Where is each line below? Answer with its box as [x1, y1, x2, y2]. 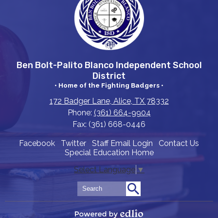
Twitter [61, 138, 86, 148]
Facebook [19, 138, 55, 148]
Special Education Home [64, 147, 154, 157]
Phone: [67, 108, 94, 117]
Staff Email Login [92, 138, 153, 148]
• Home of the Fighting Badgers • [54, 81, 163, 89]
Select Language [74, 165, 135, 175]
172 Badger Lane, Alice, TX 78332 [49, 96, 169, 106]
